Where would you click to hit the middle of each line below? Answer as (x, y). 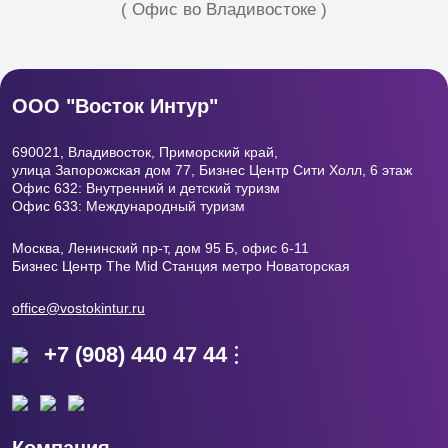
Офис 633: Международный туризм (128, 206)
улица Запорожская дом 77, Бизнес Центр (152, 170)
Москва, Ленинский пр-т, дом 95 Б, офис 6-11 (160, 248)
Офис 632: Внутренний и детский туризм (146, 188)
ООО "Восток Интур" (115, 106)
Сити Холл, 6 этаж (352, 170)
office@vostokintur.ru (78, 308)
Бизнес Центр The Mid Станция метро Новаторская (181, 266)
